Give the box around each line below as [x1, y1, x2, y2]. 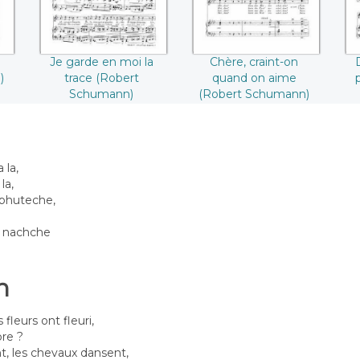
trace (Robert [63, 70, 139, 85]
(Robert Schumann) [198, 86, 309, 101]
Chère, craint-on [210, 54, 298, 69]
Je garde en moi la [49, 54, 153, 69]
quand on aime [211, 70, 297, 85]
